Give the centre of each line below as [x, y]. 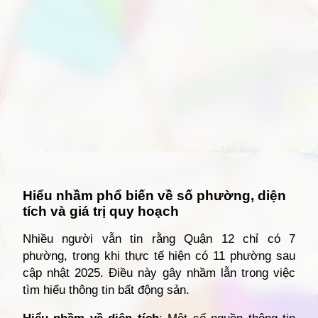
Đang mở [61, 172]
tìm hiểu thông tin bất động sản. [106, 290]
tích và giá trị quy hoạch [101, 211]
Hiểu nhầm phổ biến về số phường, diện [154, 196]
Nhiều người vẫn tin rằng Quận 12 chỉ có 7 [159, 239]
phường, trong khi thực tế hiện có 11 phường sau [159, 256]
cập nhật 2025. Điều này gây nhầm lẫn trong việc [159, 273]
